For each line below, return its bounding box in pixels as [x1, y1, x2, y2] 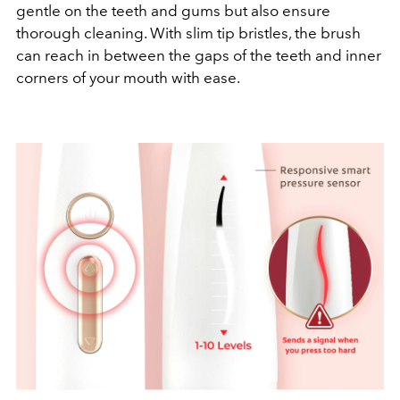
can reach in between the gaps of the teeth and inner [16, 46, 381, 64]
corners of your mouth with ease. [16, 68, 240, 87]
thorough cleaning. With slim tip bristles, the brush [16, 23, 361, 42]
